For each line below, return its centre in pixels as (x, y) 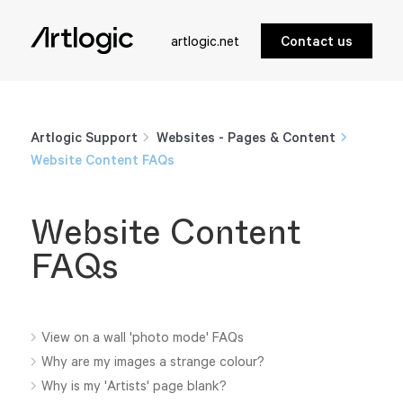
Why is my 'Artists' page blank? (134, 385)
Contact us (317, 40)
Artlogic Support (84, 137)
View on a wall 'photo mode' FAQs (143, 337)
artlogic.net (206, 40)
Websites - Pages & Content (246, 137)
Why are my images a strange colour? (153, 361)
